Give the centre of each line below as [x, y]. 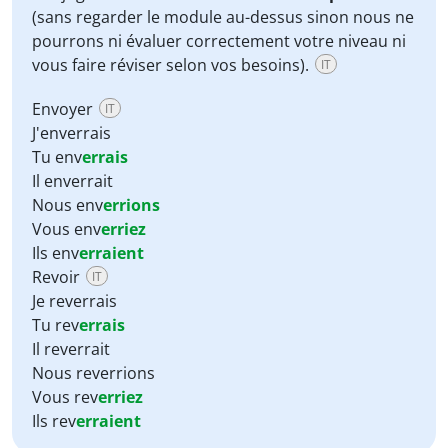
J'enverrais [71, 133]
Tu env [57, 157]
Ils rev [54, 421]
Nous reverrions [93, 373]
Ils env [55, 253]
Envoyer [64, 109]
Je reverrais [74, 301]
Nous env [67, 205]
